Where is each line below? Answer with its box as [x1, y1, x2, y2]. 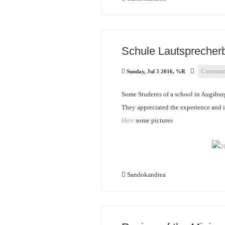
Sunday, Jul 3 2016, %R [127, 68, 185, 74]
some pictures [134, 117, 173, 124]
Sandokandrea [127, 171, 166, 178]
